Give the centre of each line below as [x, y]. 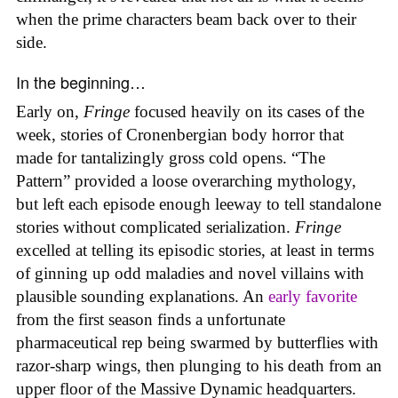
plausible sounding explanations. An [142, 296]
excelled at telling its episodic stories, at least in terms [195, 250]
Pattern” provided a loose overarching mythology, [186, 180]
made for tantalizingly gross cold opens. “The [171, 157]
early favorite [313, 296]
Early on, [50, 111]
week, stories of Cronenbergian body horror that [180, 134]
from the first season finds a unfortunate [151, 319]
